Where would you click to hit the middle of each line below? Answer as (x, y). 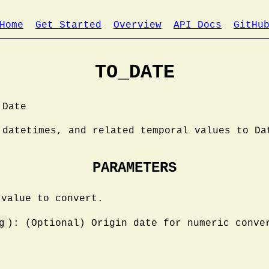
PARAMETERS (134, 168)
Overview (138, 25)
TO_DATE (134, 72)
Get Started (68, 25)
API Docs (198, 25)
